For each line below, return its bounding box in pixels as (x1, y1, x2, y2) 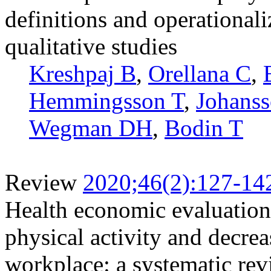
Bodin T (165, 114, 243, 141)
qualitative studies (5, 33, 177, 59)
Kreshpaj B (29, 60, 136, 87)
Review (5, 169, 77, 195)
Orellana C (148, 60, 251, 87)
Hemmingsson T (29, 87, 184, 114)
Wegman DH (29, 114, 152, 141)
